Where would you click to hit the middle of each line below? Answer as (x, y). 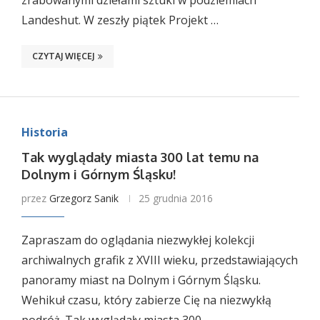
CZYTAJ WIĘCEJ (63, 56)
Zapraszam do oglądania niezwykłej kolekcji (137, 240)
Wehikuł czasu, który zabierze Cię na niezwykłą (146, 300)
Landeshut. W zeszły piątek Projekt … (120, 20)
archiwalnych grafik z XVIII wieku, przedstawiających (159, 260)
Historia (44, 132)
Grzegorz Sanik (84, 198)
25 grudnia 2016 (175, 198)
